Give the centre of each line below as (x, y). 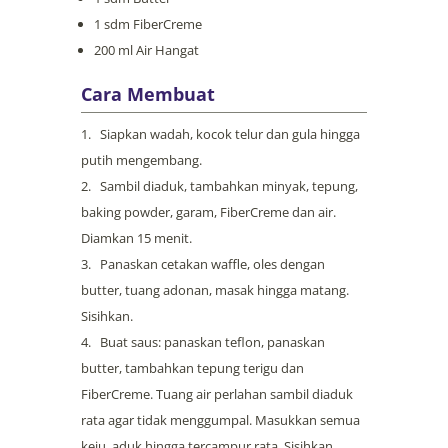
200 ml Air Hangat (146, 50)
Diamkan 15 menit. (136, 238)
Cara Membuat (147, 94)
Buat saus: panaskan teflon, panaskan (212, 342)
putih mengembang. (141, 160)
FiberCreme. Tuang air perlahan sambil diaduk (216, 394)
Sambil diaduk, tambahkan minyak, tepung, (228, 186)
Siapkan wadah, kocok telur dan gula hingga (229, 134)
